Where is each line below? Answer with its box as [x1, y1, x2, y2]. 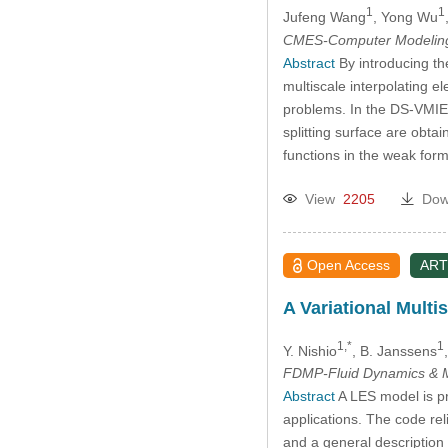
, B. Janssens [351, 342, 437, 359]
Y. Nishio [282, 342, 337, 359]
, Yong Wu [372, 8, 438, 25]
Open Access [307, 256, 391, 273]
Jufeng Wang [282, 8, 366, 25]
